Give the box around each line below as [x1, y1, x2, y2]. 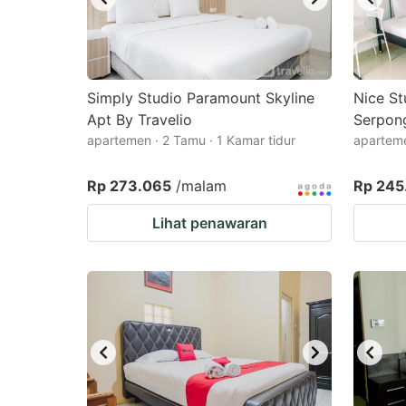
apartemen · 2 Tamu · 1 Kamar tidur [87, 132, 295, 148]
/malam [176, 177, 227, 195]
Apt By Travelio [87, 111, 192, 129]
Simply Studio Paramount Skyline [87, 89, 314, 107]
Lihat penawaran [151, 214, 267, 232]
